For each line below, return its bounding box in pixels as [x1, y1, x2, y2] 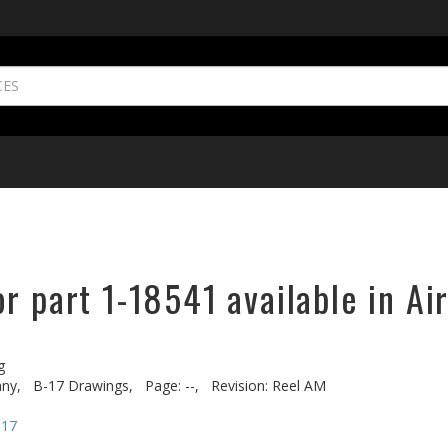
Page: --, [145, 376, 199, 395]
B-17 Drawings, [33, 376, 133, 395]
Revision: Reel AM [211, 376, 326, 395]
